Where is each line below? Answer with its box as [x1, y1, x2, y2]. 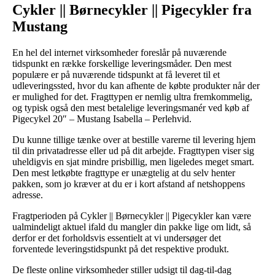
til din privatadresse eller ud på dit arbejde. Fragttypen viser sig [12, 145, 254, 156]
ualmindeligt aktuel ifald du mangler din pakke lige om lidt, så [12, 221, 251, 232]
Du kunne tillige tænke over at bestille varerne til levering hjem [12, 134, 255, 145]
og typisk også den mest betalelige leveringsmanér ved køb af [12, 102, 249, 113]
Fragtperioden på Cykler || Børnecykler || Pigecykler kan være [12, 210, 251, 221]
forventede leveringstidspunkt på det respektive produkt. [12, 243, 229, 254]
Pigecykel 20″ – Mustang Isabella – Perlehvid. [12, 113, 192, 124]
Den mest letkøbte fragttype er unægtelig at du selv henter [12, 167, 235, 178]
